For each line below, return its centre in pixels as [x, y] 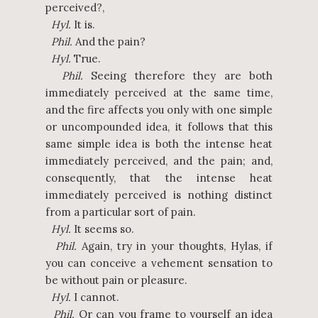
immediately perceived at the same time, [159, 93]
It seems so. [103, 229]
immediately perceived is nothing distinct [159, 195]
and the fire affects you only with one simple [159, 110]
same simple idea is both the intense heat [159, 144]
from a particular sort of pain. [121, 212]
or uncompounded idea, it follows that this [159, 127]
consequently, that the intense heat [159, 178]
